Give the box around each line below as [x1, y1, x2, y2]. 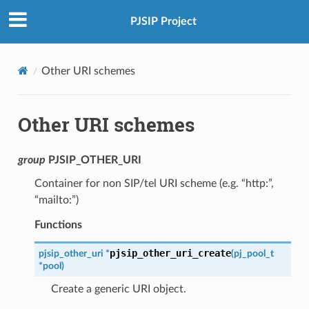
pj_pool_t [233, 248, 274, 259]
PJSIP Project [130, 16, 197, 28]
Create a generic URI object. [50, 283, 186, 295]
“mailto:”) [34, 194, 79, 206]
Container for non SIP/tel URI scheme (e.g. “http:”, [34, 177, 274, 189]
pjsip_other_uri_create [109, 247, 231, 259]
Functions [34, 219, 82, 230]
